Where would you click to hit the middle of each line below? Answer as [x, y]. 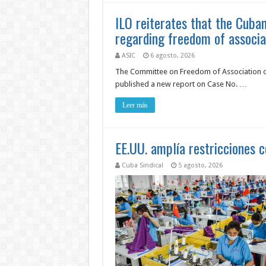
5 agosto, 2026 [200, 165]
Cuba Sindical [142, 165]
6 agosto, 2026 [172, 56]
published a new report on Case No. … [181, 84]
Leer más [135, 105]
